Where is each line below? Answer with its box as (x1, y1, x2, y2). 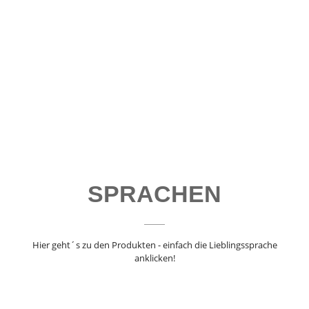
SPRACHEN (88, 181, 221, 208)
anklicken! (134, 252, 175, 265)
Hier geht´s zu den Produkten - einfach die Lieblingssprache (32, 239, 277, 252)
